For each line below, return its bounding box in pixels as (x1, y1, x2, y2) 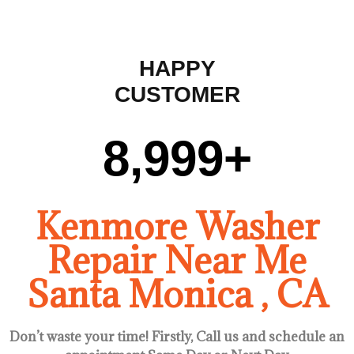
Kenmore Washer (35, 203, 319, 250)
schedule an (269, 328, 345, 346)
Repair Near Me (47, 237, 307, 284)
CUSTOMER (114, 82, 240, 107)
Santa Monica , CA (26, 271, 328, 318)
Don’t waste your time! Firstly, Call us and (9, 328, 269, 346)
